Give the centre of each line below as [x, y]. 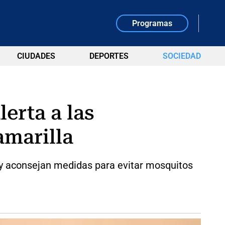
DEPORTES [109, 56]
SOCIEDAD [182, 56]
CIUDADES [36, 56]
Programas [152, 23]
